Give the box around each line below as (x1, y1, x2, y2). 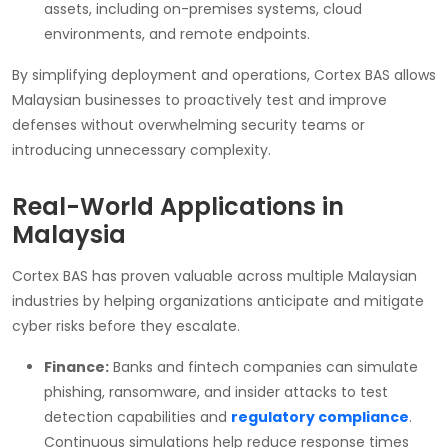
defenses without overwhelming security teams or (12, 114, 365, 135)
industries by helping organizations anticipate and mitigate (12, 290, 424, 311)
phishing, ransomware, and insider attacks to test (44, 381, 388, 402)
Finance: (44, 356, 109, 377)
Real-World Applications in (12, 189, 344, 223)
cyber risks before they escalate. (12, 315, 240, 336)
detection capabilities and (44, 406, 231, 427)
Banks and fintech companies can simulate (109, 356, 418, 377)
